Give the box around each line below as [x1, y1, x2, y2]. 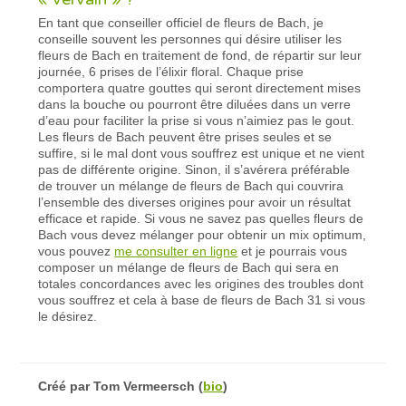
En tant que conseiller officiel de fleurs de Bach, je [38, 14, 324, 30]
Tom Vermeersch [93, 378, 196, 393]
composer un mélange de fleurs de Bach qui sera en [38, 259, 340, 275]
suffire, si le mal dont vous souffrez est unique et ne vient [38, 145, 365, 160]
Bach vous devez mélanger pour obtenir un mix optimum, [38, 227, 367, 242]
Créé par [38, 378, 94, 393]
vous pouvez [38, 243, 115, 258]
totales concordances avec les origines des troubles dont [38, 275, 364, 291]
